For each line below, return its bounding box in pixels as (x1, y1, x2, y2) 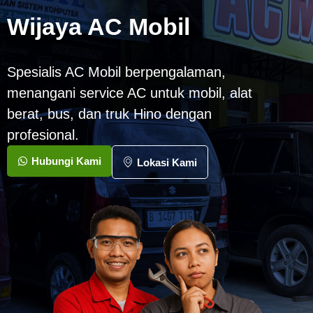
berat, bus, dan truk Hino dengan (7, 106, 212, 122)
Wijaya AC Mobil (7, 13, 190, 41)
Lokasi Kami (137, 156, 197, 168)
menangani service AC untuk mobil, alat (7, 85, 252, 101)
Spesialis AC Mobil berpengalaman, (7, 64, 226, 80)
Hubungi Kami (31, 155, 101, 168)
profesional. (7, 127, 79, 143)
